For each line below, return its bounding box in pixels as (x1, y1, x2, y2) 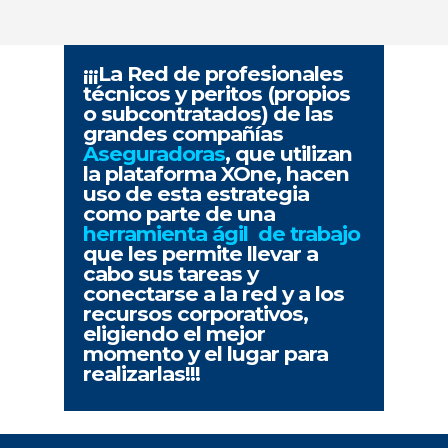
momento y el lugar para (83, 341, 329, 367)
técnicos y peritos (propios (83, 81, 351, 107)
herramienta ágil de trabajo (83, 221, 361, 247)
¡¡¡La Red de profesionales (83, 61, 344, 87)
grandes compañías (83, 121, 284, 147)
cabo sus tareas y (83, 261, 259, 287)
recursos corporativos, (83, 301, 309, 327)
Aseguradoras (83, 141, 226, 167)
